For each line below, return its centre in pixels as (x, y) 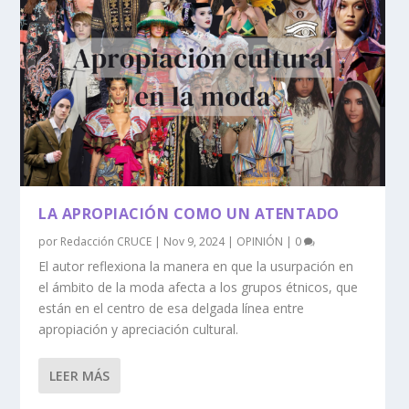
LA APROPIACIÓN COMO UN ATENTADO (189, 213)
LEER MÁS (80, 375)
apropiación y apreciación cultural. (139, 329)
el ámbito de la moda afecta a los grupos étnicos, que (199, 287)
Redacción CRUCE (106, 241)
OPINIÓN (260, 241)
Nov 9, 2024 (194, 241)
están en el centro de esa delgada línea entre (172, 308)
